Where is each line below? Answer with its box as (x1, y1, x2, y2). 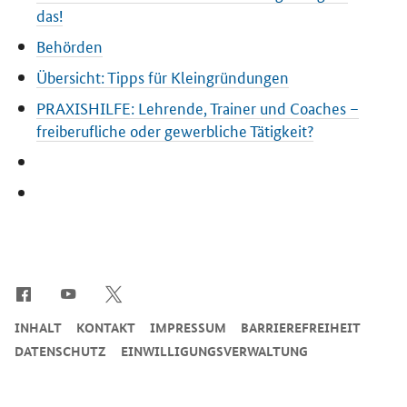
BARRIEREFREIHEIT (241, 318, 361, 337)
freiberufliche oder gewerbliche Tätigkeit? (36, 119, 314, 142)
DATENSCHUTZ (15, 342, 106, 361)
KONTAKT (76, 318, 135, 337)
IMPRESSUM (150, 318, 226, 337)
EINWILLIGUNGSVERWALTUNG (121, 342, 308, 361)
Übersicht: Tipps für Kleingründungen (36, 65, 290, 88)
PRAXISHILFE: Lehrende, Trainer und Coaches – (36, 96, 360, 119)
